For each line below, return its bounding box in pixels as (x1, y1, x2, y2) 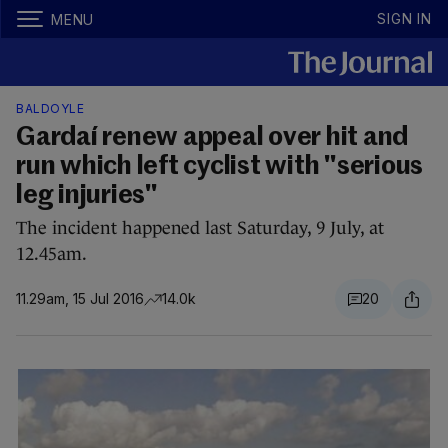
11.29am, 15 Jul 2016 (16, 290, 144, 307)
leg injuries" (16, 183, 158, 209)
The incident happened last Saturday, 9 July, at (16, 218, 384, 238)
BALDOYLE (16, 101, 84, 116)
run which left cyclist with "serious (16, 154, 423, 180)
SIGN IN (377, 10, 432, 27)
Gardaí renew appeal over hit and (16, 125, 408, 151)
